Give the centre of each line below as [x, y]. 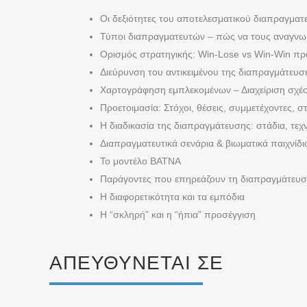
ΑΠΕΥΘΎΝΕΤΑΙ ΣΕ [136, 263]
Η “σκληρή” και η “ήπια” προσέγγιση [178, 214]
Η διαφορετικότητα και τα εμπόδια [172, 197]
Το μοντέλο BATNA [140, 161]
